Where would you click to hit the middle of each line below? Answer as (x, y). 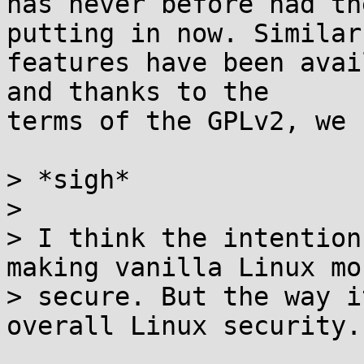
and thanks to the (138, 92)
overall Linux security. (184, 326)
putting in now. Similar (184, 33)
